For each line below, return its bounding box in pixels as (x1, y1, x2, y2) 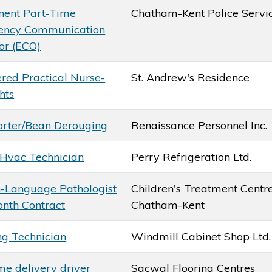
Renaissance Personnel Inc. (131, 118, 268, 132)
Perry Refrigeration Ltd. (131, 149, 252, 164)
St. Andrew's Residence (131, 70, 250, 84)
